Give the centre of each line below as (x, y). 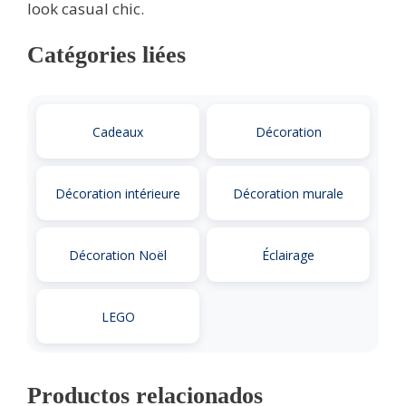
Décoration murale (288, 193)
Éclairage (288, 255)
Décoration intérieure (118, 193)
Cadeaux (118, 131)
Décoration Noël (118, 255)
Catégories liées (106, 55)
